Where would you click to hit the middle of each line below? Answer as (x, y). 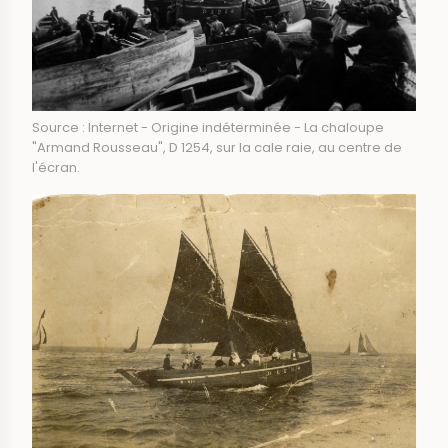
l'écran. (56, 167)
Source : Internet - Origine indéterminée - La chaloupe (208, 127)
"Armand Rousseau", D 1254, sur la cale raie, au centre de (217, 147)
